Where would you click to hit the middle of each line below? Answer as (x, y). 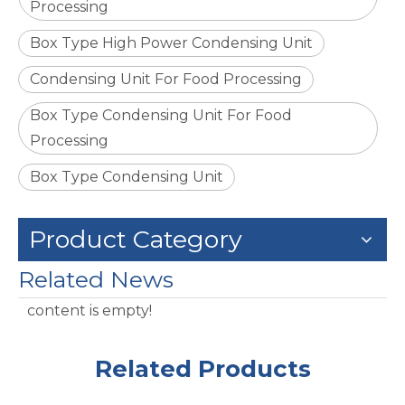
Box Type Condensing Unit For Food (161, 115)
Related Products (202, 369)
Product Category (136, 239)
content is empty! (89, 311)
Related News (96, 279)
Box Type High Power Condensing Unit (171, 43)
